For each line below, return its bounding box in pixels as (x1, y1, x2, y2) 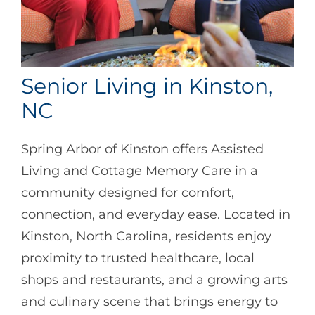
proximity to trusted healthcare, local (21, 250, 255, 266)
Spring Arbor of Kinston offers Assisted (21, 141, 264, 157)
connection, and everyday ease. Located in (21, 207, 290, 223)
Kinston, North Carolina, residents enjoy (21, 229, 271, 245)
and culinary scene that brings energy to (21, 294, 278, 310)
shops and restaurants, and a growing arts (21, 272, 288, 288)
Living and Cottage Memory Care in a (21, 163, 258, 179)
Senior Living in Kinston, (21, 72, 273, 99)
